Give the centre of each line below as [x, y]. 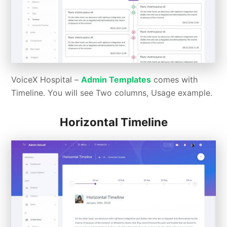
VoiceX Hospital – [46, 79]
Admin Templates [116, 79]
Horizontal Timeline [113, 122]
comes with [175, 79]
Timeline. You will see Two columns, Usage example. [112, 92]
